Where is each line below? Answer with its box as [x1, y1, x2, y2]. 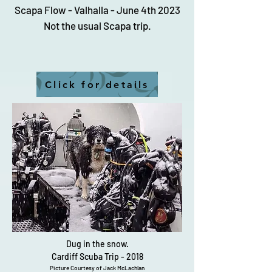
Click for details [45, 78, 149, 90]
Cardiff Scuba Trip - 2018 [51, 251, 143, 262]
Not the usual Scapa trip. [43, 19, 151, 32]
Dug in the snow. [66, 239, 129, 249]
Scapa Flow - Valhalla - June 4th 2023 [14, 4, 180, 16]
